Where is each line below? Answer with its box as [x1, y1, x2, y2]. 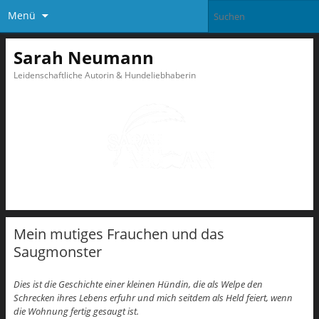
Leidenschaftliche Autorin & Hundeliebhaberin [13, 68, 196, 81]
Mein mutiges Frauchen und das [13, 224, 224, 244]
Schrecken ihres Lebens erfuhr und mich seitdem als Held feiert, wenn [13, 291, 293, 305]
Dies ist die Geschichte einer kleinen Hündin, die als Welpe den [13, 278, 263, 291]
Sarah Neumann [13, 45, 154, 69]
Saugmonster [13, 242, 102, 262]
